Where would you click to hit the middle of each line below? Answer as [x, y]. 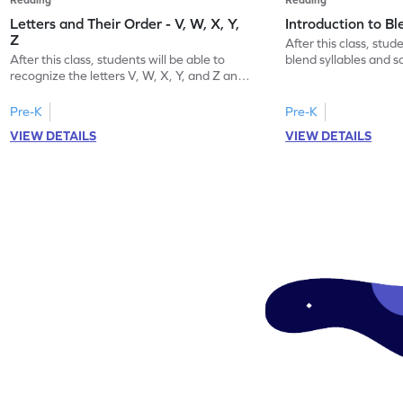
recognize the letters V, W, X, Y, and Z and [128, 75]
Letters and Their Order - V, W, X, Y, [125, 23]
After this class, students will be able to [118, 59]
